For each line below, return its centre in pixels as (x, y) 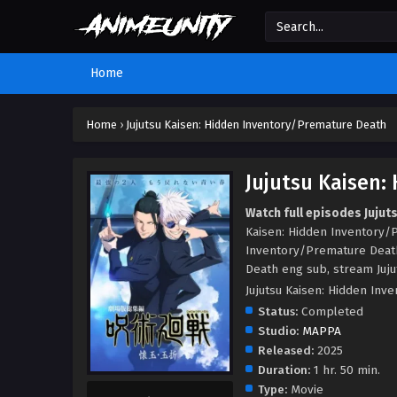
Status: (278, 311)
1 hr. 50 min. (345, 370)
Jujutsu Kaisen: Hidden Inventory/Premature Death (256, 125)
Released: (286, 350)
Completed (331, 311)
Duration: (284, 370)
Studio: (278, 331)
